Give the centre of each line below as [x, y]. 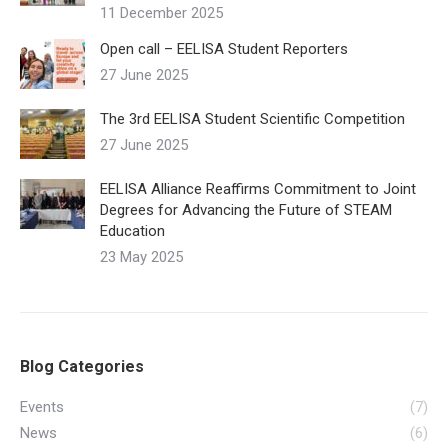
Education [132, 231]
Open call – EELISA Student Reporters [224, 49]
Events [42, 407]
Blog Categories [82, 366]
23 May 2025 [141, 257]
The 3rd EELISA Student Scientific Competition [252, 119]
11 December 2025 [161, 13]
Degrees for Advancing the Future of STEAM [246, 210]
